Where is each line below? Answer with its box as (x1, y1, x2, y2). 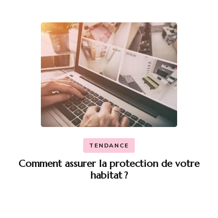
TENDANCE (89, 142, 129, 150)
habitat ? (90, 169, 128, 182)
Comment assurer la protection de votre (18, 158, 200, 170)
